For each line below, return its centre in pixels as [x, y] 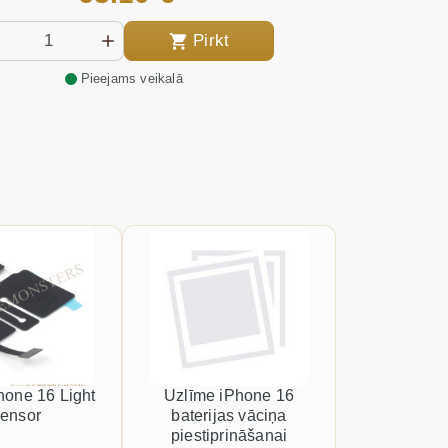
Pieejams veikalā [131, 78]
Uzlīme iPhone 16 [229, 395]
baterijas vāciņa [229, 415]
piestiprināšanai [229, 435]
